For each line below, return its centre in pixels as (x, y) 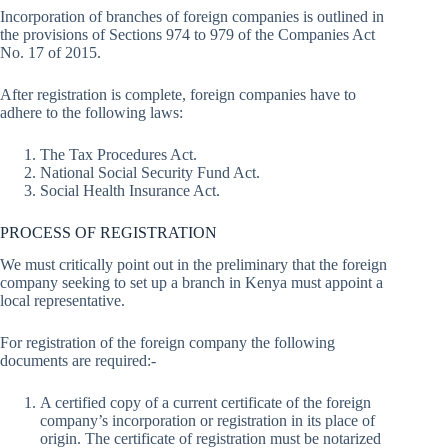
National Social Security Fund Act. (150, 172)
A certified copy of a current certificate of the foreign (205, 403)
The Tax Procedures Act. (118, 154)
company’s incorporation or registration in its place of (207, 421)
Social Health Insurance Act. (130, 190)
